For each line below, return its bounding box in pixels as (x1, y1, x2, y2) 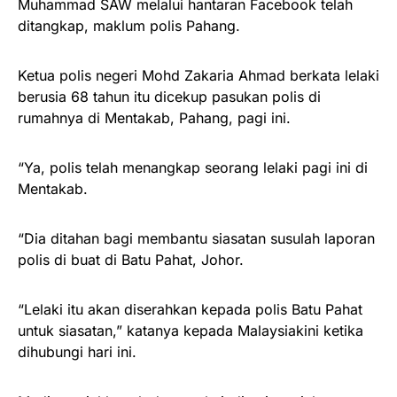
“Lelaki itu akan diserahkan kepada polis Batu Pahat (18, 300, 362, 318)
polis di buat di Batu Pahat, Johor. (18, 250, 244, 269)
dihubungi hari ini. (18, 342, 136, 361)
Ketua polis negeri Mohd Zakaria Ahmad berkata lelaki (18, 66, 379, 84)
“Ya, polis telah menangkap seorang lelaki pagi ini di (18, 158, 368, 176)
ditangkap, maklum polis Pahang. (18, 16, 240, 35)
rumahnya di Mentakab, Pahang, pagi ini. (18, 108, 291, 127)
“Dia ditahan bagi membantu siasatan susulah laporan (18, 229, 375, 247)
